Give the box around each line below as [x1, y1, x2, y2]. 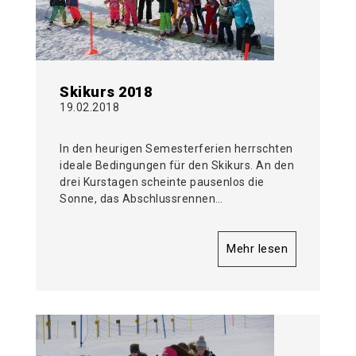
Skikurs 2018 [60, 83, 152, 101]
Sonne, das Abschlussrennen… [60, 192, 223, 206]
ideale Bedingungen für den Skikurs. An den [60, 159, 294, 172]
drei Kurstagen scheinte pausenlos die [60, 176, 265, 189]
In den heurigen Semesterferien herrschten [60, 142, 293, 156]
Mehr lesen [226, 242, 288, 257]
